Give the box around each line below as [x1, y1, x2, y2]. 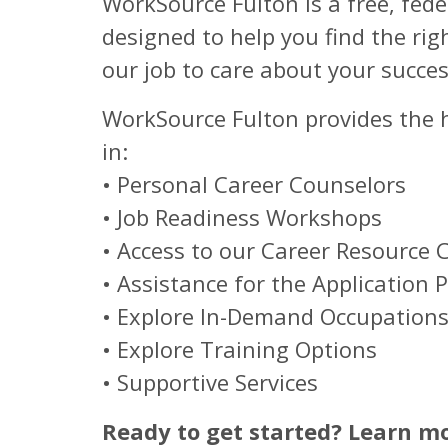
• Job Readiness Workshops [102, 202, 382, 232]
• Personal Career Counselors [102, 169, 406, 199]
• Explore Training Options [102, 334, 377, 364]
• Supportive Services [102, 367, 318, 397]
